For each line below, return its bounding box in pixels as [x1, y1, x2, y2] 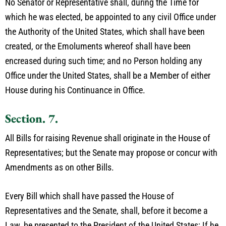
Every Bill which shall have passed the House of [5, 191, 174, 201]
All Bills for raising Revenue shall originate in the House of [5, 133, 210, 143]
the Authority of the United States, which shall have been [5, 26, 205, 37]
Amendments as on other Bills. [5, 162, 114, 173]
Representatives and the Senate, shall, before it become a [5, 205, 208, 216]
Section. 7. [5, 110, 58, 126]
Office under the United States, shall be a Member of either [5, 70, 210, 81]
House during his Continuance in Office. [5, 85, 145, 95]
